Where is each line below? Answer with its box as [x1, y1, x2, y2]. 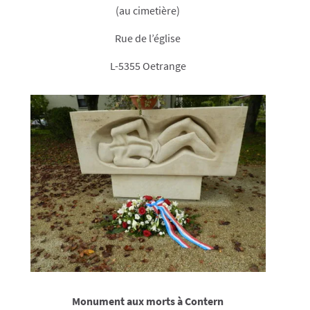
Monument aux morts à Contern [72, 293, 224, 308]
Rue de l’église [115, 31, 181, 46]
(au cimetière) [116, 3, 181, 18]
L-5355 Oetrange [109, 59, 186, 73]
